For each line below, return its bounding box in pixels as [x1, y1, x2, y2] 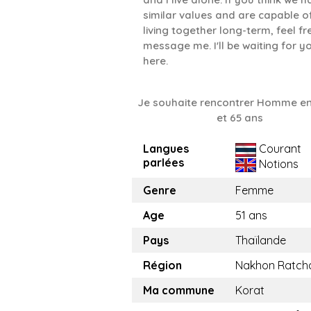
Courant [256, 142, 301, 156]
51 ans [235, 208, 267, 223]
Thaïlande [235, 233, 286, 248]
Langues [143, 142, 189, 156]
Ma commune [143, 283, 215, 298]
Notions [256, 157, 299, 171]
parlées [143, 155, 184, 170]
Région [143, 258, 182, 273]
